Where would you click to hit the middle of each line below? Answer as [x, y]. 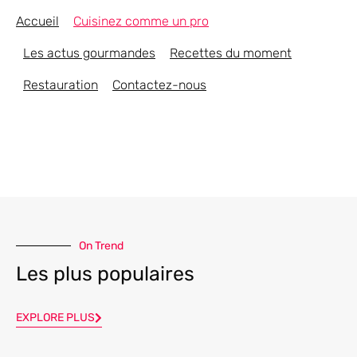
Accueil [37, 21]
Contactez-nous [159, 84]
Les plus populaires [105, 273]
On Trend [101, 245]
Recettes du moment [231, 53]
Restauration [61, 84]
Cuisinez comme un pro [141, 21]
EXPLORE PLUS [55, 317]
